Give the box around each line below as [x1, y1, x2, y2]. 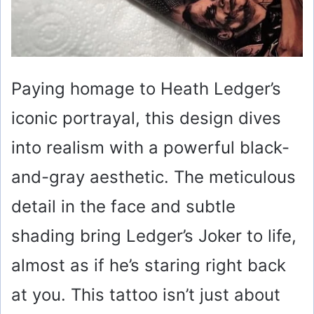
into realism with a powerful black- [11, 137, 289, 158]
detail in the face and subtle [11, 196, 235, 217]
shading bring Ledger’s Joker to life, [11, 226, 296, 247]
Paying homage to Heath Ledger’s [11, 78, 281, 100]
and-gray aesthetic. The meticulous [11, 167, 296, 188]
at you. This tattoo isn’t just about [11, 285, 280, 306]
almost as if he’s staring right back [11, 255, 286, 276]
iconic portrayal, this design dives [11, 108, 281, 129]
